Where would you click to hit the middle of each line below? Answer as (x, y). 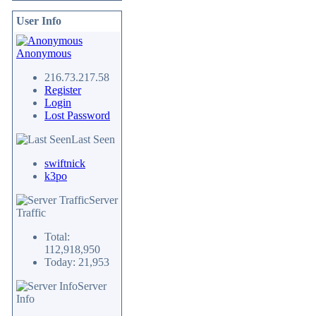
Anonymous (44, 53)
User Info (39, 21)
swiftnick (65, 163)
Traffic (31, 213)
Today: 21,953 (77, 262)
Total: (57, 237)
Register (63, 90)
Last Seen (93, 139)
